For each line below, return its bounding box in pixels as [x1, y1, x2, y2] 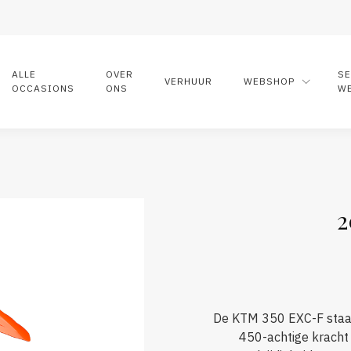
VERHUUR [165, 75, 212, 88]
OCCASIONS [12, 82, 74, 95]
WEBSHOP [244, 75, 295, 88]
